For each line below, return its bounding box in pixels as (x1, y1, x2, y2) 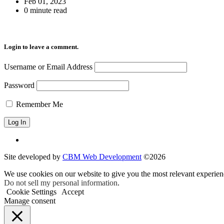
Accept (61, 187, 84, 196)
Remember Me (14, 100, 63, 109)
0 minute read (24, 5, 67, 14)
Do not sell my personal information (4, 178, 117, 187)
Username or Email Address (4, 62, 92, 71)
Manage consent (4, 196, 55, 205)
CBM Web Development (62, 152, 141, 161)
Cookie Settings (6, 187, 56, 196)
